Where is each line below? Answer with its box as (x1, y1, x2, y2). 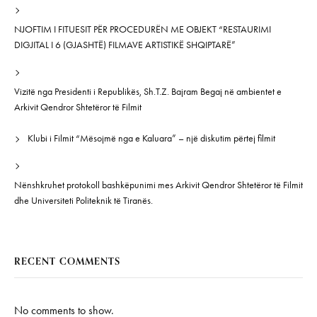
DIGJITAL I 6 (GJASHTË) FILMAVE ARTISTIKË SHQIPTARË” (14, 39, 236, 51)
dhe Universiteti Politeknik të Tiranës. (14, 195, 153, 207)
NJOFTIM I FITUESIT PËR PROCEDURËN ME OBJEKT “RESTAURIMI (14, 23, 271, 35)
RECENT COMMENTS (14, 255, 120, 267)
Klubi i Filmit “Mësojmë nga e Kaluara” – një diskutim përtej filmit (27, 132, 275, 144)
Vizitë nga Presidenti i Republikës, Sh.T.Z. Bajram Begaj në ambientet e (14, 86, 282, 98)
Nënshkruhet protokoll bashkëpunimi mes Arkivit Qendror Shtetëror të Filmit (14, 179, 303, 191)
